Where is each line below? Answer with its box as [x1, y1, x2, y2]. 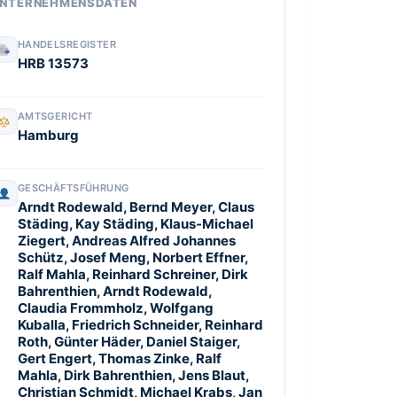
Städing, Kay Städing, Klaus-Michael [17, 215, 253, 232]
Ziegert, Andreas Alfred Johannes [17, 232, 236, 249]
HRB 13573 [17, 55, 89, 72]
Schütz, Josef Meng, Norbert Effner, [17, 249, 248, 266]
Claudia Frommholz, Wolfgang [17, 300, 214, 316]
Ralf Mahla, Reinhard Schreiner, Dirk [17, 266, 248, 283]
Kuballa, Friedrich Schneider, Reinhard [17, 316, 263, 333]
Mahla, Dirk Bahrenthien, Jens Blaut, [17, 367, 249, 384]
